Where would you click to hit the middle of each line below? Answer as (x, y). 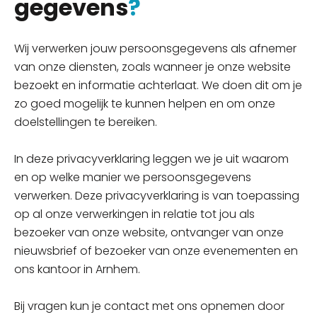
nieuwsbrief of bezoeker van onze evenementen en (156, 251)
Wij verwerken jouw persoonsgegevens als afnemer (155, 48)
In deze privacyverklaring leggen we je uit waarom (151, 159)
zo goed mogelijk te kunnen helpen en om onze (145, 104)
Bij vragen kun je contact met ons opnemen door (149, 306)
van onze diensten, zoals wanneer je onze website (152, 67)
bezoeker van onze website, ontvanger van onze (149, 232)
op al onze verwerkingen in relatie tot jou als (134, 214)
